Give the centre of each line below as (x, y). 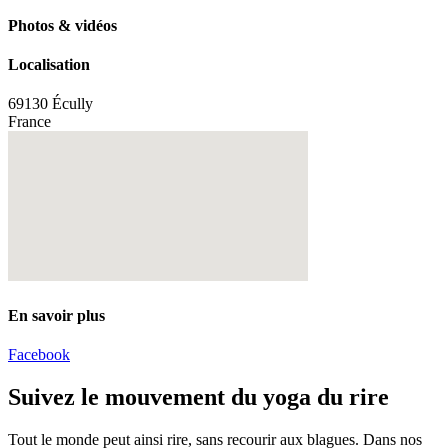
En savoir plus (56, 315)
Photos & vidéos (62, 25)
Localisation (49, 65)
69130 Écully (50, 104)
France (29, 122)
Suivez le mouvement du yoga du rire (198, 396)
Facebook (39, 354)
